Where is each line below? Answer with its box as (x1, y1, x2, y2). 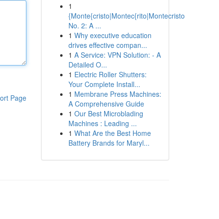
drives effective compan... (68, 40, 147, 50)
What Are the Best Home (74, 128, 151, 138)
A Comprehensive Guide (68, 99, 144, 109)
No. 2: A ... (68, 21, 101, 30)
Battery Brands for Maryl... (68, 138, 150, 148)
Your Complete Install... (68, 79, 140, 89)
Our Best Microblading (74, 109, 143, 118)
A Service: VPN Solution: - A (74, 50, 161, 60)
